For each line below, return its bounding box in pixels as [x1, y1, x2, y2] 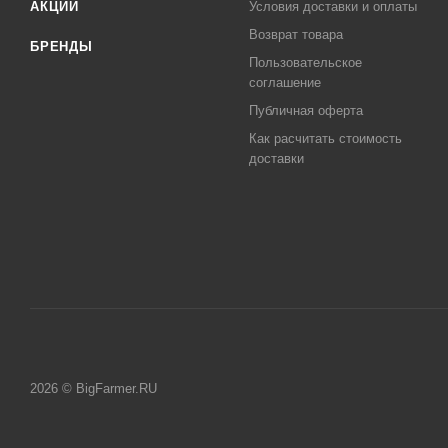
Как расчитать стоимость [249, 131, 403, 146]
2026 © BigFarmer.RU [30, 381, 157, 396]
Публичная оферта [249, 103, 364, 118]
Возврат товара [249, 27, 344, 42]
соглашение [249, 75, 322, 90]
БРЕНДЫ [30, 39, 93, 54]
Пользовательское [249, 55, 363, 70]
